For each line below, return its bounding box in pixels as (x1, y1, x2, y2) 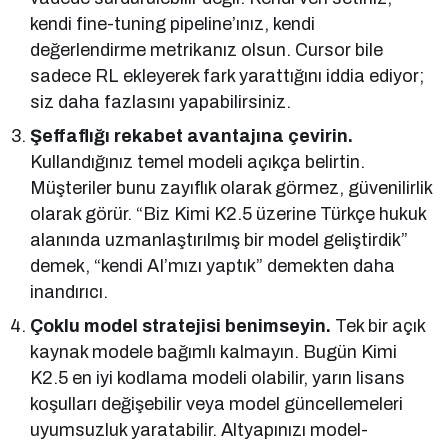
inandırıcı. (30, 282, 108, 303)
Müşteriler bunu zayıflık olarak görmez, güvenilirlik (30, 178, 433, 199)
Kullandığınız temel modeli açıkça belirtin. (30, 152, 366, 173)
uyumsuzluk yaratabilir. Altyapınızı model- (30, 420, 369, 441)
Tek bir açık (331, 316, 426, 337)
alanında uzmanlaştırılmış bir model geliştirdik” (30, 230, 409, 251)
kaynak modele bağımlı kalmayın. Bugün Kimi (30, 342, 398, 363)
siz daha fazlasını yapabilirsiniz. (30, 92, 292, 113)
